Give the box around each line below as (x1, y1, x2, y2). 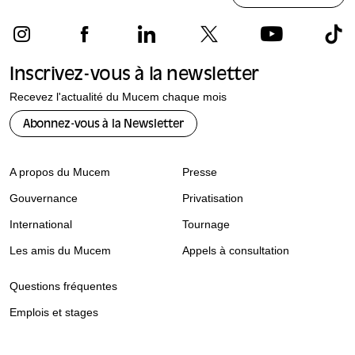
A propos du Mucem (10, 165, 110, 178)
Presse (181, 165, 217, 178)
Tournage (181, 217, 230, 231)
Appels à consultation (181, 243, 289, 257)
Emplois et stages (10, 305, 98, 319)
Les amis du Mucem (10, 243, 111, 257)
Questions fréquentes (10, 279, 117, 292)
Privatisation (181, 191, 243, 204)
